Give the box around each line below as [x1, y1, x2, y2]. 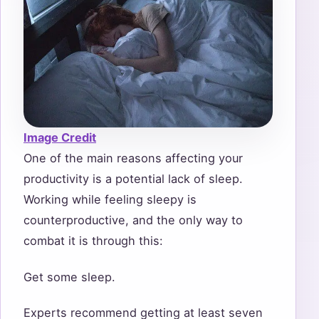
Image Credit [23, 130, 96, 145]
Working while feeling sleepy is [23, 192, 197, 207]
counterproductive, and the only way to [23, 213, 243, 228]
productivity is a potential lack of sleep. [23, 172, 243, 187]
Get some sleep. [23, 269, 119, 284]
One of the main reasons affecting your [23, 151, 243, 166]
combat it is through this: [23, 234, 163, 249]
